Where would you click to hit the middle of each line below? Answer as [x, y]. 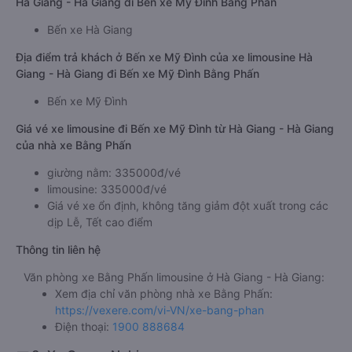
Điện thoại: [84, 326]
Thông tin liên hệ [58, 249]
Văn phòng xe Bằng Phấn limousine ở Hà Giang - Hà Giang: [174, 277]
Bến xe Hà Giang [90, 29]
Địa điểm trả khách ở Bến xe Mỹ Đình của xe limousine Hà [164, 57]
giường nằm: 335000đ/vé [114, 172]
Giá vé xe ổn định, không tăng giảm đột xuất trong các [188, 205]
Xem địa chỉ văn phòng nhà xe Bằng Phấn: [164, 293]
